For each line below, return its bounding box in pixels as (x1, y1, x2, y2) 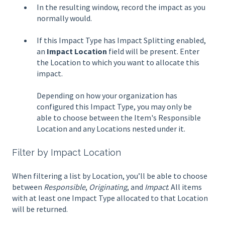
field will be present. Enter (108, 46, 199, 57)
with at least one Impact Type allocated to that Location (12, 193, 208, 203)
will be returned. (12, 204, 68, 214)
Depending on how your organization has (37, 90, 177, 101)
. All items (168, 182, 202, 192)
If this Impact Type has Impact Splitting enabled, (37, 35, 206, 46)
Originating (89, 182, 127, 192)
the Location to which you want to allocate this (37, 57, 199, 68)
